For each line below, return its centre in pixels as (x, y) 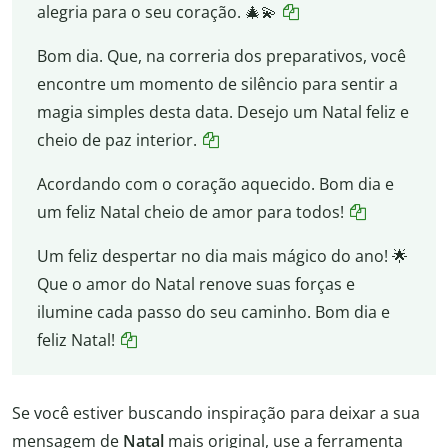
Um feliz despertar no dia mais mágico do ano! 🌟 (222, 256)
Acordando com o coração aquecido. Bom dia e (215, 184)
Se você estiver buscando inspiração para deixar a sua (216, 412)
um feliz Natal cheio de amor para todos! (190, 212)
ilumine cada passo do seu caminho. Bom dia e (213, 312)
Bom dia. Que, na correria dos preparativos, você (221, 56)
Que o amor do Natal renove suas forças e (195, 284)
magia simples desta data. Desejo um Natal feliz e (222, 112)
